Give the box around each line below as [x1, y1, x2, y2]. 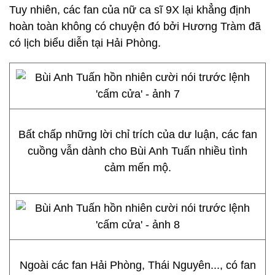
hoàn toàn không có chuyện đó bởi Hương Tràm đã [9, 20, 261, 33]
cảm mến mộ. [104, 161, 171, 174]
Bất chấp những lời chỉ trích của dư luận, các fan [18, 128, 257, 141]
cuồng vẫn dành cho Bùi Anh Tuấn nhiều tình [28, 145, 247, 157]
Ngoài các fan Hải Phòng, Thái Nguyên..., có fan [19, 259, 256, 271]
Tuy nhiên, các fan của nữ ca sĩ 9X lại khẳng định [9, 4, 250, 16]
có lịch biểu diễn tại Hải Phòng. [9, 37, 161, 49]
